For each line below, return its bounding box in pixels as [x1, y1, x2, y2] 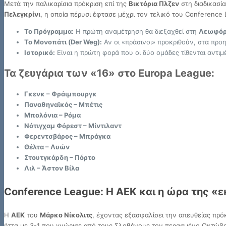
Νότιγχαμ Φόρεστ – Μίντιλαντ [24, 122, 122, 130]
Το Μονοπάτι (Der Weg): [24, 38, 102, 46]
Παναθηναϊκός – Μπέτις [24, 100, 102, 109]
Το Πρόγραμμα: [24, 27, 74, 36]
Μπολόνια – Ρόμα [24, 111, 81, 120]
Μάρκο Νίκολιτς [40, 211, 92, 219]
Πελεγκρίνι [4, 10, 40, 19]
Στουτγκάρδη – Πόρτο [24, 153, 95, 162]
